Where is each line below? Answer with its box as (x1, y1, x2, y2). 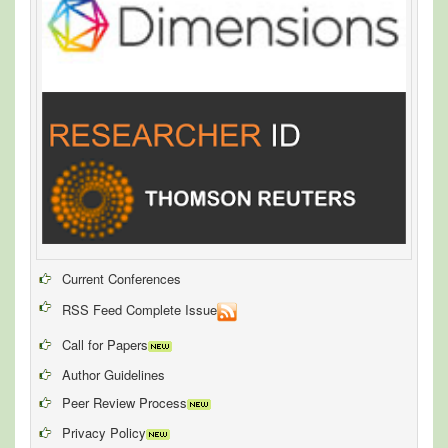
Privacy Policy (62, 422, 146, 442)
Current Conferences (62, 268, 181, 288)
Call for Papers (62, 334, 148, 354)
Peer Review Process (62, 392, 187, 412)
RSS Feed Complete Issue (62, 300, 217, 320)
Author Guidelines (62, 364, 165, 384)
